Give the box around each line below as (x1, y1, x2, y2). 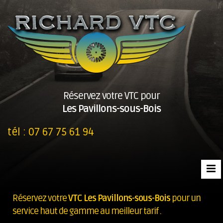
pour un (170, 193, 201, 204)
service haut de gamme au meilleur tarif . (12, 206, 161, 217)
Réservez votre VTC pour (63, 90, 160, 102)
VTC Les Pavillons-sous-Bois (68, 193, 170, 204)
